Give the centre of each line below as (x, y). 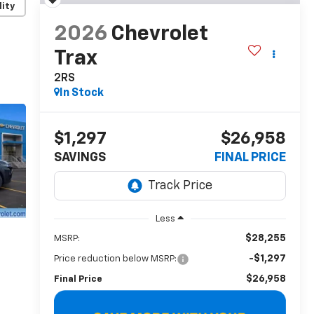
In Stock (81, 93)
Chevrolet (159, 34)
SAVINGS (80, 157)
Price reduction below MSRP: (115, 259)
